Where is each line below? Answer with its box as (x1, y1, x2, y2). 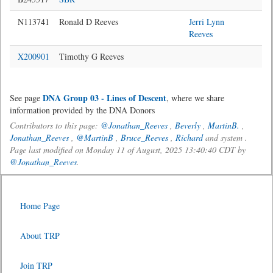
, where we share (166, 92, 224, 104)
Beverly (175, 119, 200, 131)
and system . (203, 132, 247, 143)
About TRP (20, 230, 60, 241)
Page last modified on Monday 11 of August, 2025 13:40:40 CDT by (10, 144, 246, 155)
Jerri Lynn (189, 16, 224, 27)
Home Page (20, 200, 60, 211)
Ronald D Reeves (59, 16, 118, 27)
